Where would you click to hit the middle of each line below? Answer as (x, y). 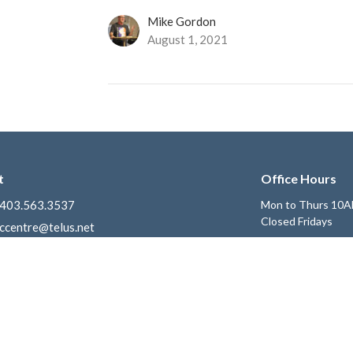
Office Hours (298, 179)
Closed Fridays (296, 221)
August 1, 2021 (188, 40)
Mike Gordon (182, 22)
